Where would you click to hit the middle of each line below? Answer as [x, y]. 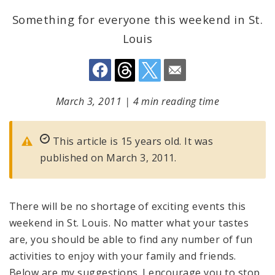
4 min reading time [176, 101]
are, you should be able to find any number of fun [131, 239]
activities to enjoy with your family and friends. [123, 256]
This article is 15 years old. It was [132, 141]
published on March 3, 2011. [108, 158]
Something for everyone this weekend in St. [137, 20]
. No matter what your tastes [179, 223]
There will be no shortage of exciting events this [128, 206]
